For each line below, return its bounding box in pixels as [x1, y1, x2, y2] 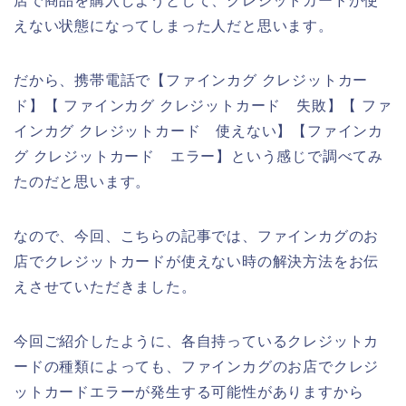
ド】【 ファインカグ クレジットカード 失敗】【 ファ [14, 97, 392, 113]
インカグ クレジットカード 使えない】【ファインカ [14, 122, 383, 139]
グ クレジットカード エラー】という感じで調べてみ [14, 148, 383, 164]
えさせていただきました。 [14, 278, 197, 295]
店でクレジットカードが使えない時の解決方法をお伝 [14, 253, 380, 269]
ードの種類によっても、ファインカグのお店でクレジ [14, 358, 380, 374]
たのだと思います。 [14, 173, 151, 189]
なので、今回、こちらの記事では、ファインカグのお [14, 227, 380, 244]
